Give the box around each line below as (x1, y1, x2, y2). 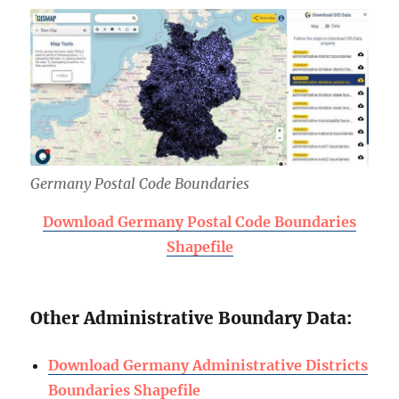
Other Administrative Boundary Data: (30, 307, 353, 330)
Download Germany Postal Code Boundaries (43, 213, 356, 232)
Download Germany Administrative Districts (48, 356, 369, 375)
